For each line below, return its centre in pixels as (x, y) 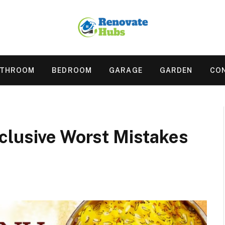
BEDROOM (72, 70)
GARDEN (176, 70)
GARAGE (126, 70)
